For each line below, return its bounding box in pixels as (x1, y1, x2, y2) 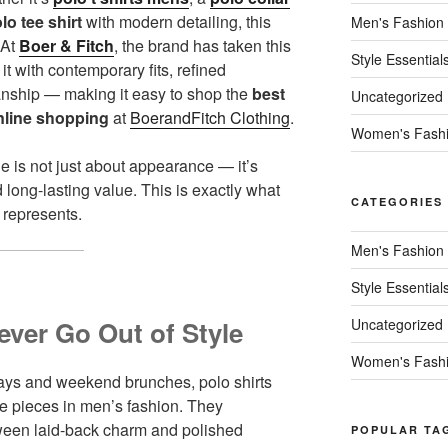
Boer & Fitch (19, 33, 114, 57)
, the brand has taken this (114, 33, 291, 57)
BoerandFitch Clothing (130, 105, 290, 129)
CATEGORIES (350, 193, 443, 209)
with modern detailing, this (82, 9, 271, 33)
